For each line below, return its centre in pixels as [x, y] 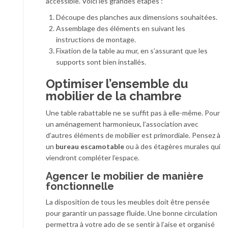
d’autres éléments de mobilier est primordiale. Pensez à [133, 135]
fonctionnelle [80, 186]
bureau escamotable [90, 146]
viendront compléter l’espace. [93, 157]
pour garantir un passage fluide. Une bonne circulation [132, 213]
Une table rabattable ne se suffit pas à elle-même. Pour [133, 112]
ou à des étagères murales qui [172, 146]
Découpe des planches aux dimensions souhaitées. [137, 17]
